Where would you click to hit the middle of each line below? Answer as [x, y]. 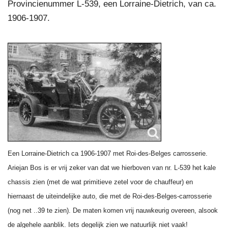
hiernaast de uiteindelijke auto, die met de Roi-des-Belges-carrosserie [110, 196]
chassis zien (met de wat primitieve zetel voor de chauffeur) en [100, 182]
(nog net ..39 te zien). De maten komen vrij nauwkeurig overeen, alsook [113, 210]
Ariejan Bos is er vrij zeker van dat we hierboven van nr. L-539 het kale [112, 168]
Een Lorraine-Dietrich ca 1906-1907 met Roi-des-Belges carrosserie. [108, 153]
